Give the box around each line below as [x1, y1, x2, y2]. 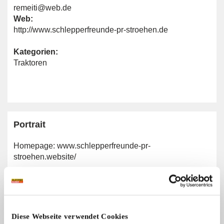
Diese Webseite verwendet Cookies [11, 212, 128, 220]
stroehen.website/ [13, 152, 76, 161]
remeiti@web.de [13, 3, 71, 12]
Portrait [13, 119, 45, 129]
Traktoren [13, 58, 47, 67]
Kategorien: [13, 47, 58, 56]
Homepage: [13, 141, 57, 150]
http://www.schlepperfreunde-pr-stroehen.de [13, 25, 168, 34]
